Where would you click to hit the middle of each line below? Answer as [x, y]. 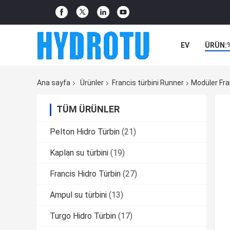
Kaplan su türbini [79, 153]
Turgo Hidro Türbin [83, 216]
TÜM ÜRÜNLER [88, 109]
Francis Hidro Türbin [85, 174]
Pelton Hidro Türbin [85, 132]
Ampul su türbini [78, 195]
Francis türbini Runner [148, 83]
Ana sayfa [54, 83]
